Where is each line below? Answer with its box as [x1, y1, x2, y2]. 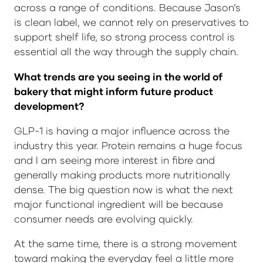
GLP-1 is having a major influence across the [14, 124, 230, 137]
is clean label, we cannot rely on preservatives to [14, 16, 249, 29]
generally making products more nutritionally [14, 168, 230, 181]
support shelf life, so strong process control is [14, 31, 235, 43]
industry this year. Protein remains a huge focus [14, 139, 242, 151]
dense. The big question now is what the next [14, 183, 233, 195]
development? [14, 99, 89, 112]
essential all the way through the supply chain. [14, 45, 238, 58]
